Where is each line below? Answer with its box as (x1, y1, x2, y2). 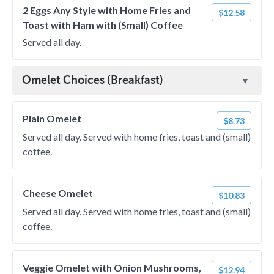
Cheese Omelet (23, 187, 93, 199)
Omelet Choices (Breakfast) (22, 74, 163, 86)
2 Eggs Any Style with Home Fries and (23, 4, 191, 16)
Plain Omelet (23, 113, 81, 124)
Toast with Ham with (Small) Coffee (23, 19, 183, 31)
